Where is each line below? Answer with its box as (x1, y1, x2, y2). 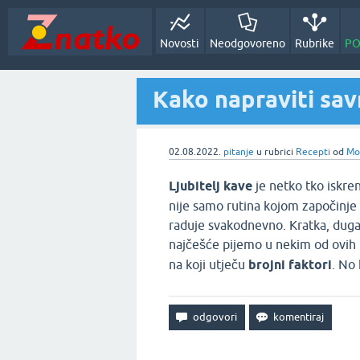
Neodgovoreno (209, 37, 285, 50)
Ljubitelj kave (169, 178, 252, 194)
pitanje (223, 146, 254, 157)
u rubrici (256, 146, 296, 157)
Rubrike (295, 37, 335, 50)
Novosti (160, 37, 200, 50)
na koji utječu (169, 257, 248, 272)
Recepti (296, 146, 330, 157)
